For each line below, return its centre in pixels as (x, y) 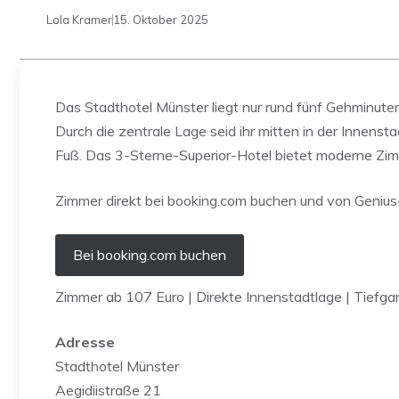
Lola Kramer (79, 20)
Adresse (85, 342)
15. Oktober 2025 (161, 20)
